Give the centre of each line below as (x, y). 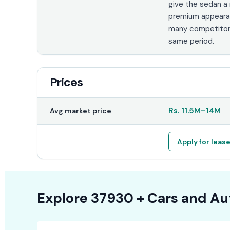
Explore (62, 198)
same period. (191, 41)
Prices (66, 82)
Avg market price (80, 111)
